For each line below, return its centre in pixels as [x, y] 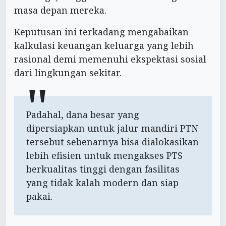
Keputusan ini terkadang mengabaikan [101, 32]
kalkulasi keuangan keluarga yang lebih [104, 46]
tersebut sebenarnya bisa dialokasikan [112, 142]
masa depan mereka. [60, 10]
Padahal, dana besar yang [83, 115]
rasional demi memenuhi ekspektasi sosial [110, 59]
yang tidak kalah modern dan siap [102, 183]
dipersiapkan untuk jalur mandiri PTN [112, 128]
